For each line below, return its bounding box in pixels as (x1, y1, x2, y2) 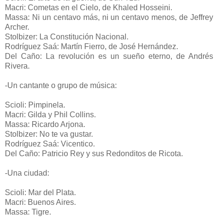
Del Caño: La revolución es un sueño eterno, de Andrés (5, 52, 213, 60)
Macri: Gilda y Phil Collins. (5, 110, 96, 119)
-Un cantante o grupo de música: (5, 81, 117, 90)
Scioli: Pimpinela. (5, 100, 65, 109)
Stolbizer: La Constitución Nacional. (5, 32, 128, 41)
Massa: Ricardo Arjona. (5, 120, 85, 128)
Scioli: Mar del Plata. (5, 188, 76, 197)
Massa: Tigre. (5, 207, 51, 216)
